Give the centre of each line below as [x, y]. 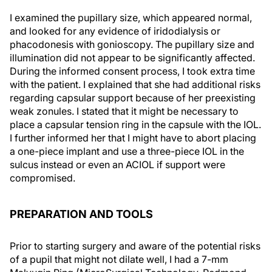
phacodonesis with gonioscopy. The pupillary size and [132, 44]
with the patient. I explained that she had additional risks [135, 84]
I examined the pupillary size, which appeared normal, [131, 18]
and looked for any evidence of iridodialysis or [115, 31]
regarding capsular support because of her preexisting [133, 98]
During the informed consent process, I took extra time [132, 71]
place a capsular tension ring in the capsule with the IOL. [135, 124]
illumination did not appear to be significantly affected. [132, 58]
